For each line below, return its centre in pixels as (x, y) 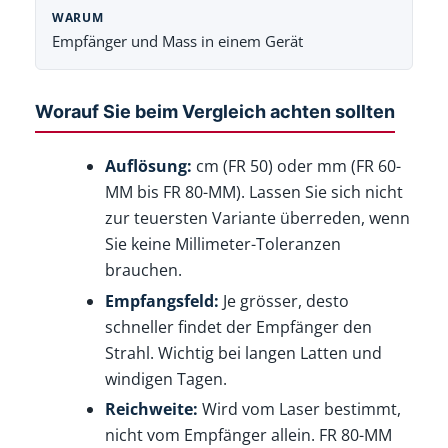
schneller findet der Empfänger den (239, 326)
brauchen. (144, 269)
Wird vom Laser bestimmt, (300, 409)
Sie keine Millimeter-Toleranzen (223, 243)
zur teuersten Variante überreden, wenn (258, 217)
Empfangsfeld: (162, 300)
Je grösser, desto (284, 300)
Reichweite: (152, 409)
